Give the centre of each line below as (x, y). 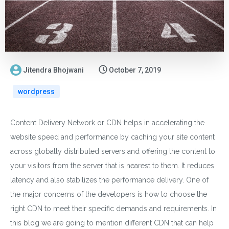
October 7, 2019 (135, 70)
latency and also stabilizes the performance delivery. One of (109, 180)
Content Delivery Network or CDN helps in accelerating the (107, 122)
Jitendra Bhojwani (53, 70)
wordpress (36, 91)
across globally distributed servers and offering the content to (113, 151)
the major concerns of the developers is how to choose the (109, 194)
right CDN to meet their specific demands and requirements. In (113, 208)
